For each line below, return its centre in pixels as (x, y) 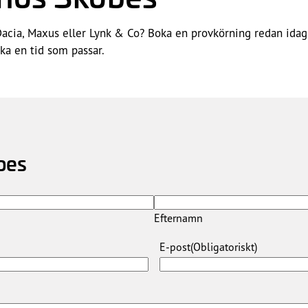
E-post (175, 246)
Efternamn (178, 218)
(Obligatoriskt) (223, 246)
